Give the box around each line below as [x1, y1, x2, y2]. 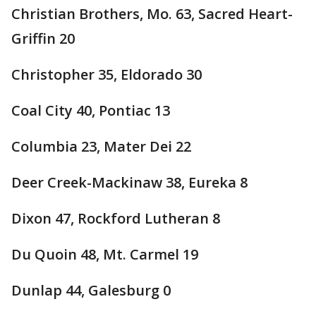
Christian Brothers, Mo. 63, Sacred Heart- [11, 4, 293, 23]
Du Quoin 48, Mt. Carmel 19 [11, 245, 198, 264]
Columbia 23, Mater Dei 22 [11, 137, 191, 156]
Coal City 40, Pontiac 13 [11, 101, 170, 120]
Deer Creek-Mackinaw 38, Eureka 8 [11, 173, 248, 192]
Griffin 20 [11, 29, 75, 48]
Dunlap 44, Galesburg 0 [11, 281, 171, 300]
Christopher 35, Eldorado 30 [11, 65, 202, 84]
